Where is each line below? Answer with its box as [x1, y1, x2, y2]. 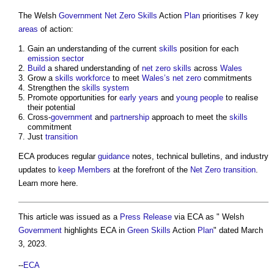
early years [119, 92, 158, 102]
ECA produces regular [18, 151, 98, 161]
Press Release [120, 212, 172, 222]
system [103, 83, 129, 92]
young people [176, 92, 223, 102]
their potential [28, 102, 75, 112]
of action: [38, 24, 73, 34]
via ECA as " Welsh [172, 212, 244, 222]
